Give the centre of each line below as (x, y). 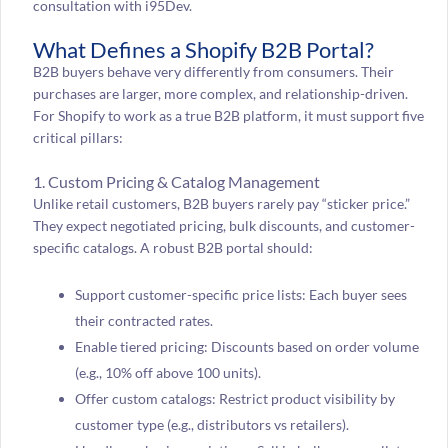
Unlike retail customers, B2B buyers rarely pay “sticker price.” (221, 204)
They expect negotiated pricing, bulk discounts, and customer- (223, 226)
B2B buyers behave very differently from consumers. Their (213, 72)
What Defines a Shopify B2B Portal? (203, 50)
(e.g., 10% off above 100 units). (167, 372)
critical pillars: (77, 138)
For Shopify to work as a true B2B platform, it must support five (228, 116)
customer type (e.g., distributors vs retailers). (211, 424)
